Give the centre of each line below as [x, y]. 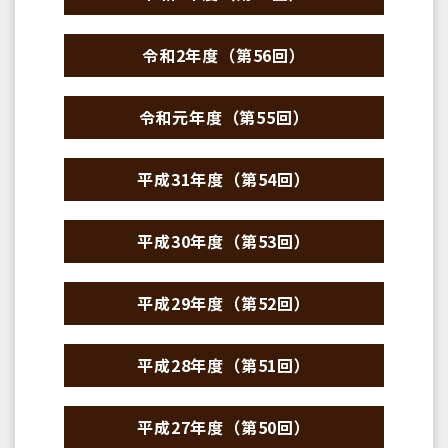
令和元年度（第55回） [224, 116]
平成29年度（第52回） [224, 302]
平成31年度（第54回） [224, 178]
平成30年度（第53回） [224, 240]
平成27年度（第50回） [224, 426]
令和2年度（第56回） [224, 54]
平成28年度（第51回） [224, 364]
